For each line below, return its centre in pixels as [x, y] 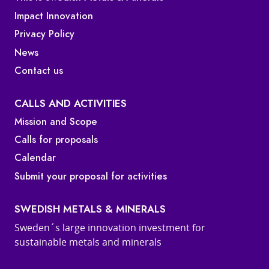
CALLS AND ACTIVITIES [71, 103]
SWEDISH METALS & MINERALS [90, 209]
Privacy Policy [44, 35]
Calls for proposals [56, 140]
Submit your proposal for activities [91, 176]
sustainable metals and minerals [88, 242]
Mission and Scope [56, 122]
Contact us [39, 71]
